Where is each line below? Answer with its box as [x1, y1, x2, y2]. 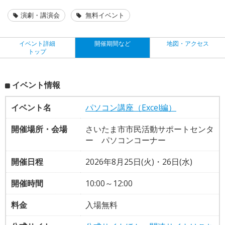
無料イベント [84, 10, 125, 20]
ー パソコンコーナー [85, 134, 166, 146]
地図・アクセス [166, 39, 209, 48]
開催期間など [94, 39, 131, 48]
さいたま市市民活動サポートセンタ [85, 123, 214, 135]
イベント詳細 [19, 39, 56, 48]
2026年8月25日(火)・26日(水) [85, 156, 192, 167]
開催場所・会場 [11, 123, 67, 135]
